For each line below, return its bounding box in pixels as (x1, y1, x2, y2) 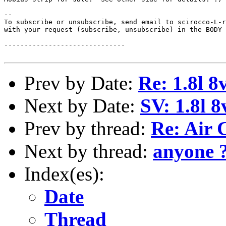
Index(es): (24, 162, 104, 185)
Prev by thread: (24, 117, 151, 139)
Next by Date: (24, 94, 140, 117)
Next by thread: (24, 140, 153, 162)
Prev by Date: (24, 72, 138, 94)
